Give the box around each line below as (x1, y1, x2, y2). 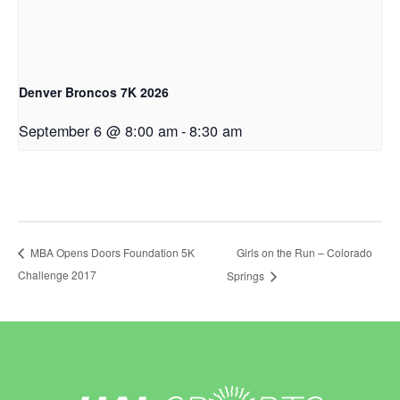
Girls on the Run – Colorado (237, 244, 373, 260)
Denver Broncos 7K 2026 (19, 82, 169, 101)
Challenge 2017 (18, 267, 96, 283)
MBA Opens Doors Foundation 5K (28, 245, 195, 261)
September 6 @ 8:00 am (19, 119, 178, 141)
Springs (227, 267, 268, 283)
